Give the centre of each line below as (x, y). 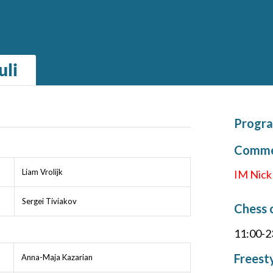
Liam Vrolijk (42, 172)
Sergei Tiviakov (49, 201)
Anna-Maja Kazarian (57, 257)
